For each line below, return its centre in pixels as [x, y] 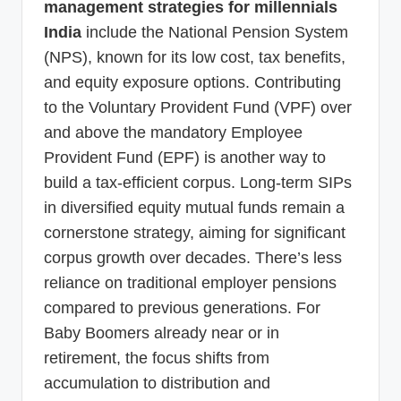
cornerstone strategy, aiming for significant [195, 233]
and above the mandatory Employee [173, 133]
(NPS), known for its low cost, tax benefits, [195, 58]
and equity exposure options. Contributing [192, 83]
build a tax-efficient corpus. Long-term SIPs [198, 183]
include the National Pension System [215, 33]
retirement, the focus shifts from [157, 358]
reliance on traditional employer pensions [190, 283]
